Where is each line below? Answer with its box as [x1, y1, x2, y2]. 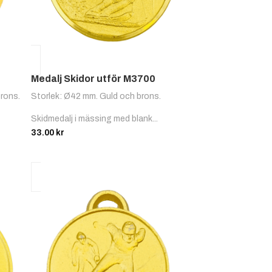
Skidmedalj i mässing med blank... [31, 114, 158, 124]
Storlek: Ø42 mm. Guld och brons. [31, 92, 161, 101]
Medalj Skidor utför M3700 [31, 73, 156, 84]
